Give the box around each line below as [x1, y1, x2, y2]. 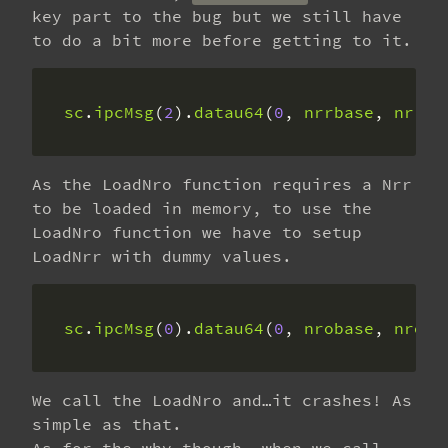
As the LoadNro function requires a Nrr [32, 174, 412, 194]
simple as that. [32, 414, 182, 434]
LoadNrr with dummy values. [32, 246, 292, 266]
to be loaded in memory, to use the [32, 198, 372, 218]
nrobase [304, 318, 374, 338]
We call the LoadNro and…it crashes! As [32, 390, 412, 410]
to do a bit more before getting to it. [32, 30, 412, 50]
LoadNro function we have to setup [32, 222, 362, 242]
